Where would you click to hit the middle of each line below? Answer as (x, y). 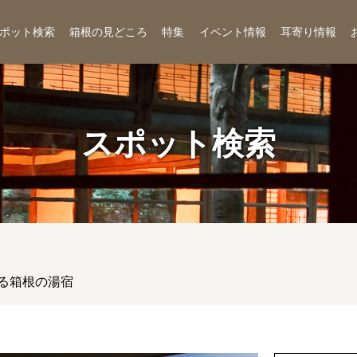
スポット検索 (178, 143)
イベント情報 (232, 31)
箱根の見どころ (109, 31)
